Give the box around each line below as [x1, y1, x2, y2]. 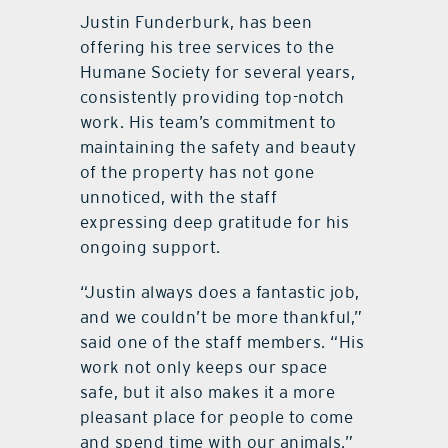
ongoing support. [79, 237, 221, 258]
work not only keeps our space [79, 357, 328, 378]
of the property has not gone [79, 162, 315, 183]
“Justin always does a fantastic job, [79, 282, 360, 303]
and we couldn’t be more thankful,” [79, 307, 363, 328]
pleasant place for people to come [79, 407, 354, 428]
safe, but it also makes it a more [79, 382, 336, 403]
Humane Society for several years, [79, 62, 356, 83]
